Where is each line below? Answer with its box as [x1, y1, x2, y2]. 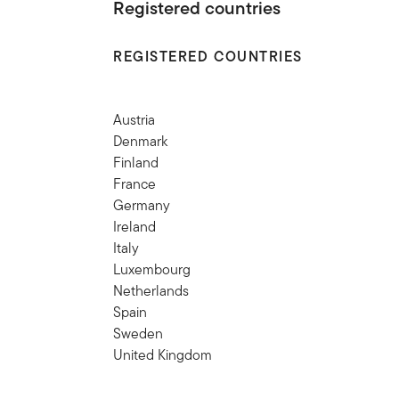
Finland [113, 151, 159, 173]
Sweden [113, 322, 164, 344]
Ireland [113, 216, 157, 237]
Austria [113, 109, 159, 130]
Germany [113, 194, 171, 216]
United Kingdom [113, 344, 216, 365]
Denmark [113, 130, 168, 151]
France [113, 173, 157, 194]
